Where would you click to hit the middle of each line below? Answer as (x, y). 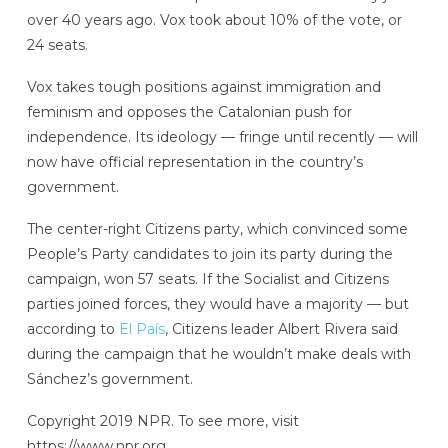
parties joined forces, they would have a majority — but (217, 303)
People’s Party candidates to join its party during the (209, 253)
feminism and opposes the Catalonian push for (189, 112)
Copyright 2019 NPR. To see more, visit (162, 420)
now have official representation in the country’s (194, 162)
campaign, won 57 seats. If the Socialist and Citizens (207, 278)
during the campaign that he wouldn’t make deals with (218, 353)
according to (72, 328)
